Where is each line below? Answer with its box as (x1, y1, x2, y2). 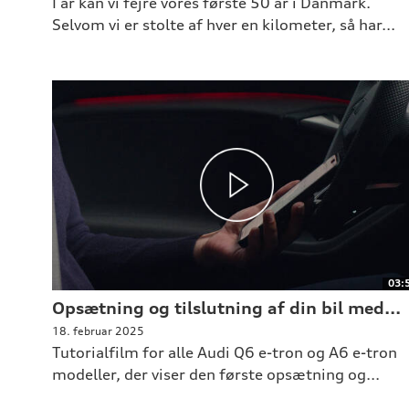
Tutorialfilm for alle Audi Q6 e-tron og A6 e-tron (51, 342, 397, 362)
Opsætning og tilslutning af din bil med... (51, 297, 401, 318)
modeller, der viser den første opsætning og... (51, 364, 380, 383)
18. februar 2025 (51, 323, 144, 338)
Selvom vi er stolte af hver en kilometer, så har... (51, 15, 395, 34)
